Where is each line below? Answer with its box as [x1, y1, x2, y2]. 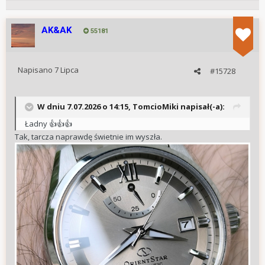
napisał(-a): [179, 101, 225, 112]
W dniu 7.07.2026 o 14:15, [37, 101, 132, 112]
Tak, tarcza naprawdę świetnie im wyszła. [15, 131, 162, 143]
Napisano [18, 64, 54, 76]
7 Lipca [54, 64, 79, 76]
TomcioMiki [132, 101, 179, 112]
